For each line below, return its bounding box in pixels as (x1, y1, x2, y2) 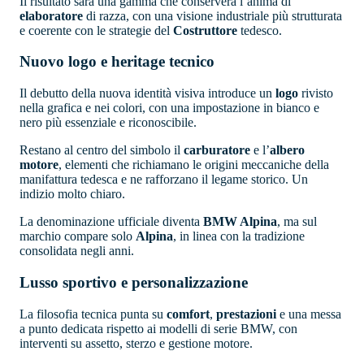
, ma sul (277, 214, 317, 229)
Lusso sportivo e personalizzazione (19, 273, 248, 291)
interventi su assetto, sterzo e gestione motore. (19, 336, 253, 350)
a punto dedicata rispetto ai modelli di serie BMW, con (19, 321, 297, 336)
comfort (167, 306, 210, 321)
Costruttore (173, 23, 237, 37)
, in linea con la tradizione (173, 229, 305, 244)
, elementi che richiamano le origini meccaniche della (58, 158, 329, 172)
